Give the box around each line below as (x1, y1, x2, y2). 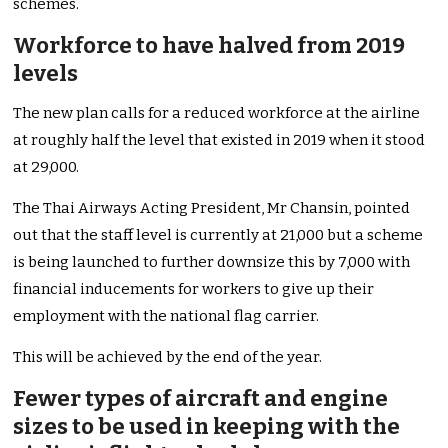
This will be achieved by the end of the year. (13, 348, 323, 367)
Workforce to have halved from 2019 (13, 32, 406, 60)
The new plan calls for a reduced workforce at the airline (13, 104, 421, 123)
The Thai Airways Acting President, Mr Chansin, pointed (13, 199, 411, 218)
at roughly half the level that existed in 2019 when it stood (13, 131, 426, 150)
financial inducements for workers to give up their (13, 280, 375, 299)
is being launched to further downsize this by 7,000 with (13, 253, 411, 272)
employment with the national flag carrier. (13, 307, 320, 326)
